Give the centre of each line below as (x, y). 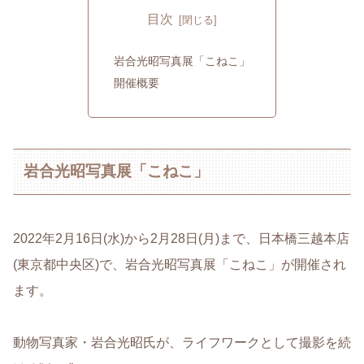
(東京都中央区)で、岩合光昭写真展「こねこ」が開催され (180, 265)
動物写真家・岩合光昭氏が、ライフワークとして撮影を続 (182, 343)
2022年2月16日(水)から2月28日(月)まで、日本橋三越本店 (181, 239)
